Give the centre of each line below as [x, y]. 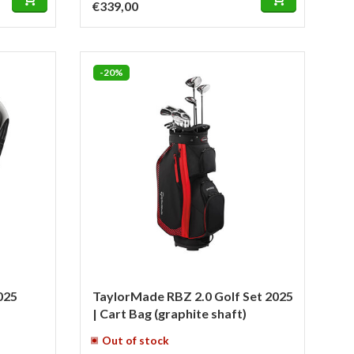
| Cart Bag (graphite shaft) [169, 313]
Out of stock [136, 341]
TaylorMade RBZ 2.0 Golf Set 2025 [193, 296]
